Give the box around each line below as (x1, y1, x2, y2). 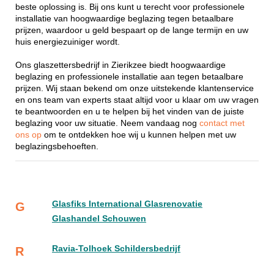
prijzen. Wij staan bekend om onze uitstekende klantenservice (15, 83, 254, 93)
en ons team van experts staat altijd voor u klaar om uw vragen (15, 95, 259, 105)
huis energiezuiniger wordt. (15, 37, 120, 46)
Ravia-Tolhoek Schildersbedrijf (52, 244, 180, 254)
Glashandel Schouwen (52, 214, 146, 224)
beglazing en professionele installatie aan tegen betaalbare (15, 72, 243, 81)
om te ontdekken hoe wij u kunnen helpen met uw (44, 130, 236, 139)
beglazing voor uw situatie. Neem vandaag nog (15, 118, 199, 128)
